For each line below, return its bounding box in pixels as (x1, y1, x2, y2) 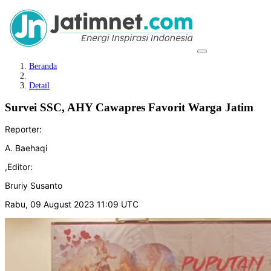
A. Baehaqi (5, 142, 47, 153)
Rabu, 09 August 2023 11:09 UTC (5, 198, 139, 209)
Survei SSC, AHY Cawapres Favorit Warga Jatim (5, 101, 253, 114)
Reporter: (5, 123, 42, 134)
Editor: (7, 161, 33, 172)
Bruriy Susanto (5, 180, 62, 191)
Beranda (29, 62, 57, 71)
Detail (29, 81, 50, 90)
